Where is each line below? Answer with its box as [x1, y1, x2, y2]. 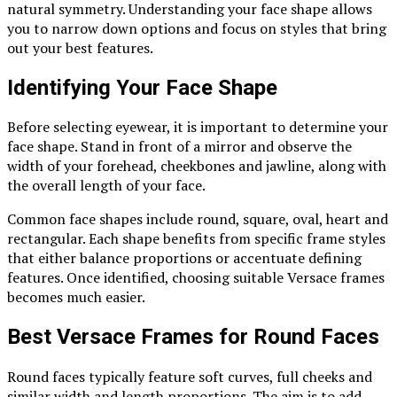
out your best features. [7, 37, 153, 58]
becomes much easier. [7, 287, 145, 307]
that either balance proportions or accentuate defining [7, 248, 362, 269]
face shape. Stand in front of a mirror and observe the [7, 136, 352, 157]
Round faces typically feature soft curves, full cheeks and [7, 367, 372, 387]
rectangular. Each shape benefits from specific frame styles [7, 229, 385, 249]
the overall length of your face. [7, 175, 206, 196]
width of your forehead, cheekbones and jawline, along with [7, 156, 386, 176]
